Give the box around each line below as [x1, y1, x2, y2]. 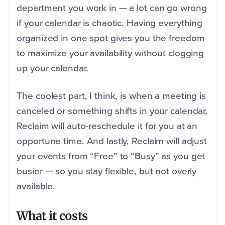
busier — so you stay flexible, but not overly [17, 164, 197, 179]
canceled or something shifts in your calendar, [17, 103, 208, 119]
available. [17, 179, 58, 194]
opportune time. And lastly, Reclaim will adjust [17, 134, 207, 149]
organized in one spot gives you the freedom [17, 31, 205, 46]
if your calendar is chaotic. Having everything [17, 16, 203, 31]
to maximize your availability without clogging [17, 46, 204, 61]
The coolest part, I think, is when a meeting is [17, 88, 206, 103]
